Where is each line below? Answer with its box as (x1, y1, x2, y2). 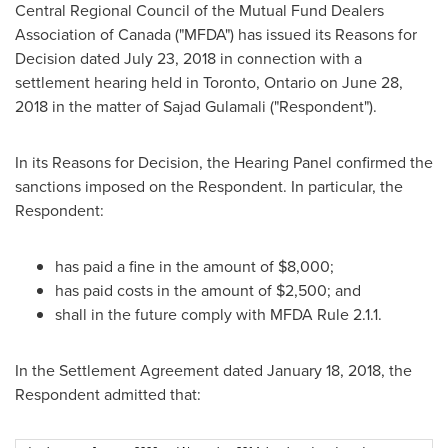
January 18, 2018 (267, 359, 381, 382)
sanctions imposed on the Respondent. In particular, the (15, 175, 403, 198)
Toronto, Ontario (203, 71, 316, 94)
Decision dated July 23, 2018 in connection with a (15, 47, 362, 70)
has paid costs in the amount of (55, 279, 276, 302)
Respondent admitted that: (15, 383, 201, 406)
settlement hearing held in (15, 71, 203, 94)
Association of (15, 23, 118, 46)
